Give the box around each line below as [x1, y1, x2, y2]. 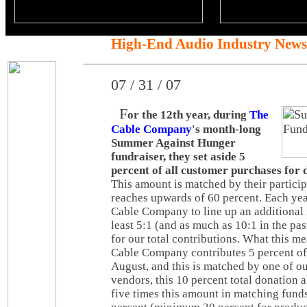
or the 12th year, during [127, 108, 249, 121]
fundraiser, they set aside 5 [111, 150, 245, 163]
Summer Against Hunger [111, 136, 236, 149]
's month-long [192, 123, 261, 136]
